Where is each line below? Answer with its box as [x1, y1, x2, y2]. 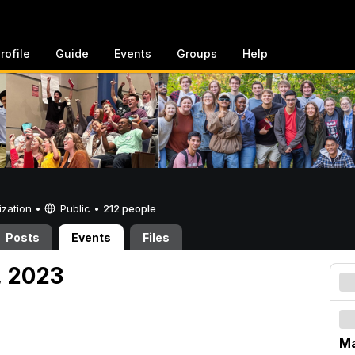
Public [57, 202, 94, 215]
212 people [103, 202, 156, 215]
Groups [177, 47, 217, 60]
